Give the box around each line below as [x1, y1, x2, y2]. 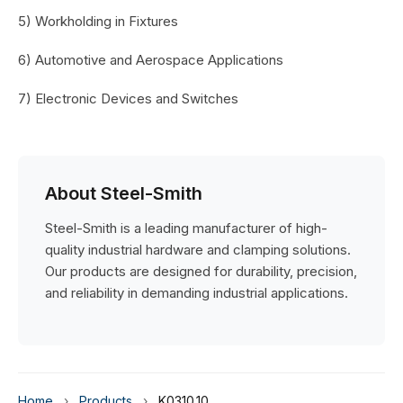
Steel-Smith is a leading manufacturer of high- [45, 219, 327, 237]
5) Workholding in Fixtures [18, 13, 178, 30]
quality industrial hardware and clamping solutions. [45, 241, 351, 258]
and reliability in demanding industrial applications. [45, 284, 348, 301]
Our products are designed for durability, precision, [45, 263, 357, 280]
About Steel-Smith [45, 183, 202, 204]
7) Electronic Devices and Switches [18, 90, 238, 107]
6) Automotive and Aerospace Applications [18, 51, 283, 68]
